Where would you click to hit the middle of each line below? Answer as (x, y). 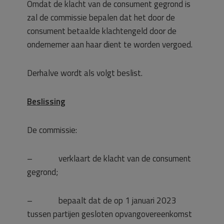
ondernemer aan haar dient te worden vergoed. (110, 44)
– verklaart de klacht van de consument (109, 158)
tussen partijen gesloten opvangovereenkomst (109, 214)
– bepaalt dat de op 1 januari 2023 (102, 200)
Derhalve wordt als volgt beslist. (85, 73)
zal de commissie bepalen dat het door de (101, 17)
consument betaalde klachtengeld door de (102, 31)
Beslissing (46, 101)
